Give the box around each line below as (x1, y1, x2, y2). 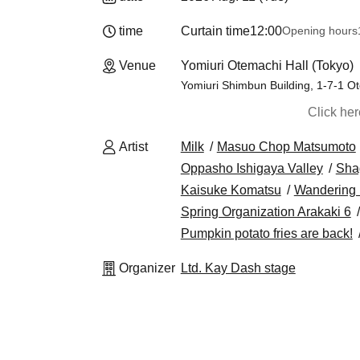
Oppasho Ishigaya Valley (180, 162, 323, 175)
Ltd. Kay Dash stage (180, 261, 296, 275)
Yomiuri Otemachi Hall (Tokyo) (180, 59, 354, 72)
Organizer (119, 261, 175, 275)
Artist (119, 140, 148, 153)
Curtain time (180, 24, 250, 38)
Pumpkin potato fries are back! (180, 227, 353, 240)
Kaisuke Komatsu (180, 183, 281, 197)
